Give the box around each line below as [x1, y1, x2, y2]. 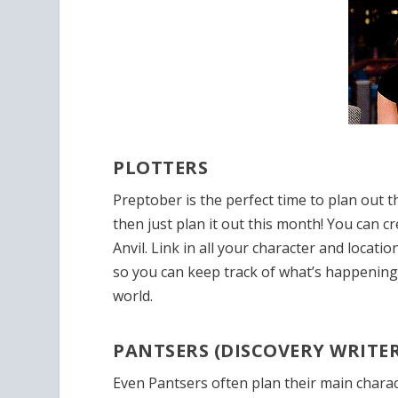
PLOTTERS [113, 155, 209, 179]
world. [113, 285, 154, 306]
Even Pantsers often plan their [113, 373, 317, 394]
